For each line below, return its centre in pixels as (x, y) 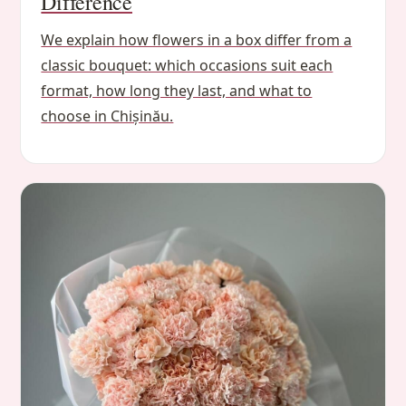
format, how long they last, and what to (177, 90)
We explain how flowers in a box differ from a (197, 39)
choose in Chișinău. (107, 116)
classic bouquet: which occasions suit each (187, 65)
